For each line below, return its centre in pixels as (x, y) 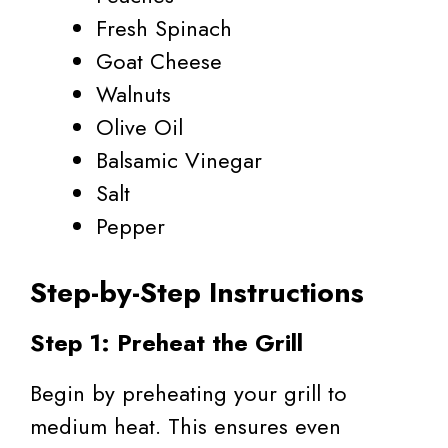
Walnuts (133, 93)
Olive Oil (139, 126)
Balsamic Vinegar (179, 159)
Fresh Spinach (164, 27)
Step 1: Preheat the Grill (166, 342)
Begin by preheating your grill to (188, 392)
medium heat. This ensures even (185, 425)
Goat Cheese (159, 60)
